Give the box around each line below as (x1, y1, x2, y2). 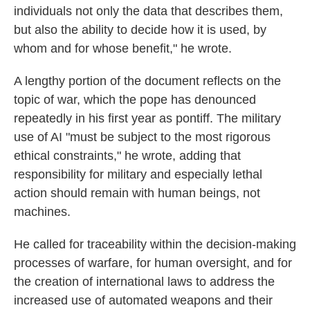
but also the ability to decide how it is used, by (14, 23, 266, 37)
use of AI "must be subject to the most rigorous (14, 130, 271, 144)
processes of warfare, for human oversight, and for (14, 256, 292, 270)
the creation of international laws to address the (14, 275, 275, 289)
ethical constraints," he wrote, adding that (14, 149, 241, 163)
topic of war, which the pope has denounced (14, 93, 256, 107)
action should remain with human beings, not (14, 186, 260, 200)
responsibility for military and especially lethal (14, 167, 262, 181)
